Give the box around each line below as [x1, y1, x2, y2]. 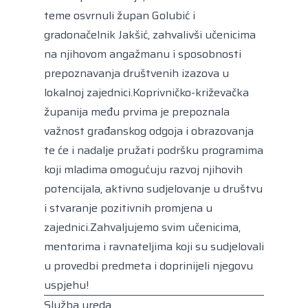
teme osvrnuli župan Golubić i [44, 6, 195, 24]
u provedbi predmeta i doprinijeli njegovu [44, 256, 253, 274]
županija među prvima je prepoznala [44, 102, 230, 120]
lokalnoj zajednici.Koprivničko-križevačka [44, 83, 249, 101]
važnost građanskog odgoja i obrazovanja [44, 122, 254, 140]
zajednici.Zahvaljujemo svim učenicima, [44, 218, 241, 236]
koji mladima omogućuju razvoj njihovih [44, 160, 243, 178]
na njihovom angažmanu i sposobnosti [44, 45, 241, 63]
